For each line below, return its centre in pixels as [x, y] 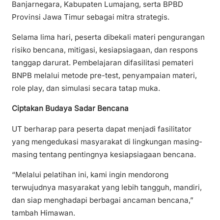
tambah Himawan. [43, 213]
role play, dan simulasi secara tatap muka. [86, 88]
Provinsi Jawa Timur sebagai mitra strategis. [91, 17]
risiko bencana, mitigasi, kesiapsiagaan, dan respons [105, 50]
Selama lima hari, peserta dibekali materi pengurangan [108, 37]
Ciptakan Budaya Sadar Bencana [70, 109]
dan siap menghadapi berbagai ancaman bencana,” [103, 200]
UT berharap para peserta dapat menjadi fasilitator [102, 129]
